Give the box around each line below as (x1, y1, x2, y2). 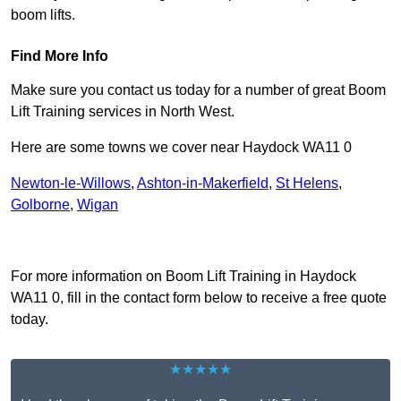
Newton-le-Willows (11, 175, 131, 192)
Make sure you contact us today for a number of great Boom (11, 82, 386, 98)
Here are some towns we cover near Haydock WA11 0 (11, 140, 352, 156)
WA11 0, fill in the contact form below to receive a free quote (11, 290, 387, 306)
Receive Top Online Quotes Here (96, 233, 305, 249)
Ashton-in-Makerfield (137, 175, 269, 192)
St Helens (276, 175, 338, 192)
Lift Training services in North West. (11, 104, 235, 120)
